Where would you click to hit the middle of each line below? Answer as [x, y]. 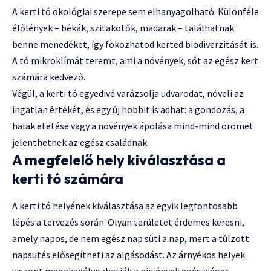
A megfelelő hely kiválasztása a [119, 159]
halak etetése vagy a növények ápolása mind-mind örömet [133, 126]
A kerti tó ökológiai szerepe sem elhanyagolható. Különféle [135, 11]
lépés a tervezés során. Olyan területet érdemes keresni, [128, 222]
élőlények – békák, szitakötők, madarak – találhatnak [123, 28]
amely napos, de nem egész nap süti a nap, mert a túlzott [131, 238]
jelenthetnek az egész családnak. [80, 142]
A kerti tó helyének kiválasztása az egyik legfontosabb [125, 205]
